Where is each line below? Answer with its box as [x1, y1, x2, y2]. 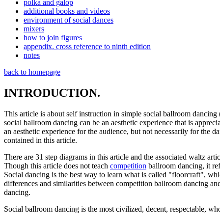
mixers [24, 25, 44, 33]
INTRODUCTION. [4, 86, 100, 100]
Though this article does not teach [4, 162, 110, 170]
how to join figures [24, 33, 82, 42]
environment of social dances [24, 16, 113, 25]
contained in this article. [4, 136, 77, 145]
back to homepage [4, 68, 60, 77]
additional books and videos [24, 7, 110, 16]
